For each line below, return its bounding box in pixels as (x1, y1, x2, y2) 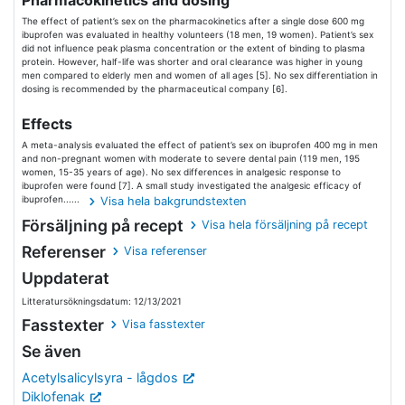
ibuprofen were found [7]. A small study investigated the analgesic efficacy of (22, 180, 362, 191)
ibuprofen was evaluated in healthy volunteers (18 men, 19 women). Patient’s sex (22, 29, 373, 40)
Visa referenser (124, 244, 208, 258)
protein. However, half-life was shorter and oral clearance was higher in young (22, 56, 363, 67)
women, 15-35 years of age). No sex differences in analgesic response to (22, 166, 341, 177)
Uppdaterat (22, 268, 109, 287)
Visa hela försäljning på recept (202, 218, 369, 231)
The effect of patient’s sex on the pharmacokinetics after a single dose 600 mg (22, 15, 364, 26)
